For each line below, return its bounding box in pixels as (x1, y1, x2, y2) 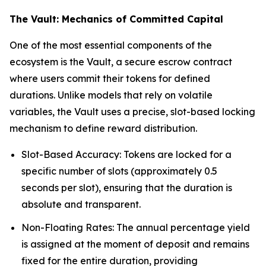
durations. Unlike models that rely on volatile (9, 88, 213, 101)
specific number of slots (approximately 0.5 (21, 164, 217, 177)
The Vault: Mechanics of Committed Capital (9, 12, 223, 25)
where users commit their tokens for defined (9, 72, 210, 84)
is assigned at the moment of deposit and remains (21, 237, 249, 250)
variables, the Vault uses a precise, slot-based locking (9, 105, 255, 118)
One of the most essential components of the (9, 39, 212, 51)
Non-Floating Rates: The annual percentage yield (21, 221, 250, 233)
